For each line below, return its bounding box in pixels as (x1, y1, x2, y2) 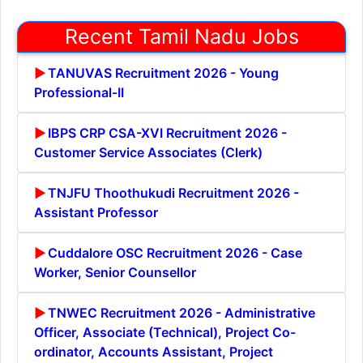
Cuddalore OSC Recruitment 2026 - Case (48, 244, 302, 261)
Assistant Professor (34, 203, 158, 220)
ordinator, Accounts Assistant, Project (34, 343, 273, 360)
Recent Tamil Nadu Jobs (64, 23, 299, 49)
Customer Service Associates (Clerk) (34, 143, 263, 160)
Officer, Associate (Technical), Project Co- (34, 323, 296, 340)
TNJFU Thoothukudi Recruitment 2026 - (48, 184, 299, 201)
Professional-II (34, 83, 124, 100)
